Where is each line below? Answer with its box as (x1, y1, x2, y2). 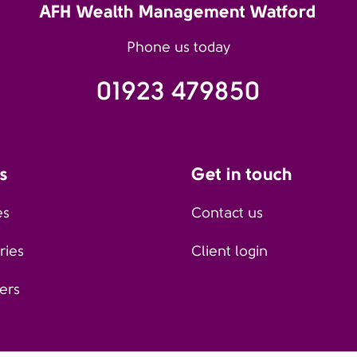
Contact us (191, 205, 263, 221)
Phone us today (126, 39, 230, 55)
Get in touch (191, 163, 292, 184)
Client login (191, 243, 268, 259)
